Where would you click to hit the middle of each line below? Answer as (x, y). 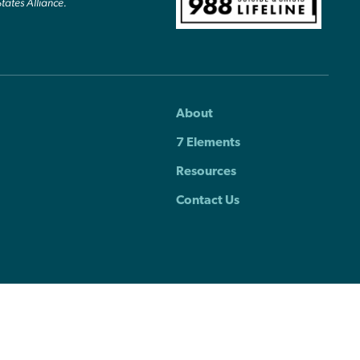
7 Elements (209, 143)
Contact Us (208, 201)
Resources (207, 172)
